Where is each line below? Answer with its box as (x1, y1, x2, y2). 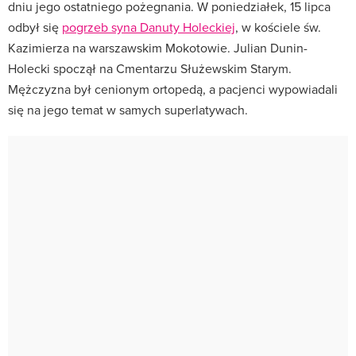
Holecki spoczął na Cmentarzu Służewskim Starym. (8, 59, 292, 77)
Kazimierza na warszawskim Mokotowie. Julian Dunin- (8, 38, 308, 56)
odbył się (8, 17, 62, 36)
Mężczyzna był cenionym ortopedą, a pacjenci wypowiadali (8, 79, 338, 98)
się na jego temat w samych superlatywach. (8, 100, 248, 118)
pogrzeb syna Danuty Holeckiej (62, 17, 235, 36)
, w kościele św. (235, 17, 321, 36)
